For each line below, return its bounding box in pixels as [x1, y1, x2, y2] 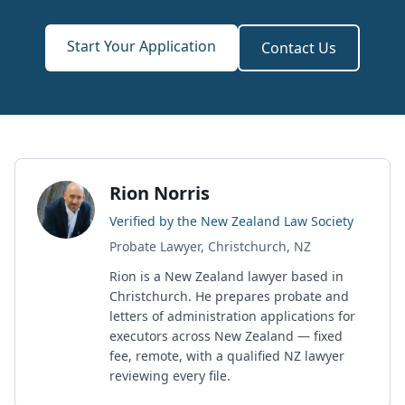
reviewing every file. [109, 367, 231, 384]
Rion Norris [109, 181, 210, 205]
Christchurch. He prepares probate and [109, 287, 349, 305]
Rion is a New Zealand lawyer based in [109, 268, 344, 285]
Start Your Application [67, 36, 216, 56]
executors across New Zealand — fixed [109, 327, 343, 344]
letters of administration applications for [109, 307, 355, 325]
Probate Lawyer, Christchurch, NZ [109, 238, 311, 255]
